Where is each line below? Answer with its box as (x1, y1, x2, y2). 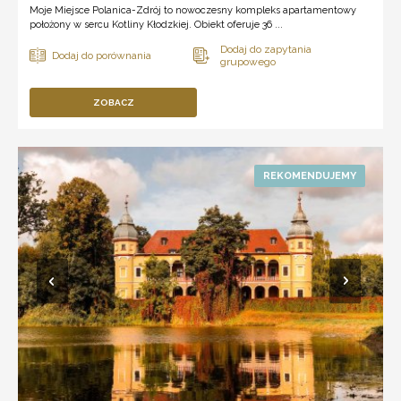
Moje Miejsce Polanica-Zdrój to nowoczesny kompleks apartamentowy (30, 4, 356, 16)
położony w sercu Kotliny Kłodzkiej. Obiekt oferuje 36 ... (30, 18, 283, 30)
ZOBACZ (92, 97, 134, 107)
